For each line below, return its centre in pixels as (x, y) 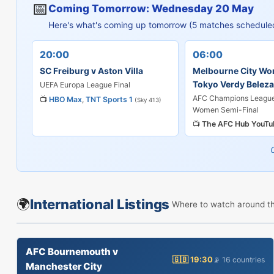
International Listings (100, 204)
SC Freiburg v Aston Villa (91, 71)
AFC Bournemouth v (72, 252)
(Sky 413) (148, 100)
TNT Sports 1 (109, 99)
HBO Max (65, 99)
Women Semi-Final (226, 110)
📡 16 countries (239, 259)
